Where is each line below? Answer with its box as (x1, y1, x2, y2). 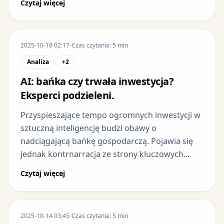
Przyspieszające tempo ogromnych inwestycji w (20, 109, 200, 120)
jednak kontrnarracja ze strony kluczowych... (20, 148, 189, 159)
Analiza (27, 57, 49, 66)
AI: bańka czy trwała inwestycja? (20, 74, 173, 88)
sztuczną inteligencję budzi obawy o (20, 122, 156, 133)
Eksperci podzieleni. (20, 88, 114, 102)
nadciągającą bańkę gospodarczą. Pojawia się (20, 135, 193, 146)
